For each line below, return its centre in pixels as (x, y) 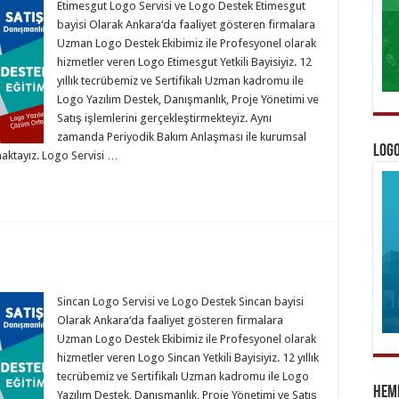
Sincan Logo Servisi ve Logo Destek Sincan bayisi (180, 301)
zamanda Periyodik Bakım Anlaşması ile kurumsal (182, 137)
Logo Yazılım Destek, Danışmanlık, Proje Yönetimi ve (188, 99)
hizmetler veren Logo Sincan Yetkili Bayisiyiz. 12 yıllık (188, 358)
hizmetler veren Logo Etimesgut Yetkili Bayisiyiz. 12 (184, 62)
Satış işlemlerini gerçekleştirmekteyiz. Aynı (164, 118)
